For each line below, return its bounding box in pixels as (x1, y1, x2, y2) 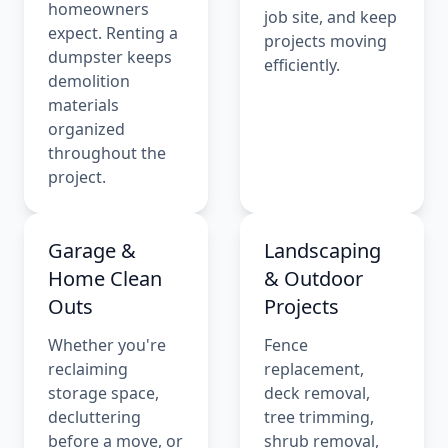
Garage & (48, 236, 136, 264)
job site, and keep (264, 5, 397, 28)
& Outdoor (264, 264, 363, 292)
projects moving (264, 29, 387, 52)
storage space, (48, 381, 159, 404)
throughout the (48, 141, 166, 164)
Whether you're (48, 333, 166, 356)
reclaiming (48, 357, 128, 380)
